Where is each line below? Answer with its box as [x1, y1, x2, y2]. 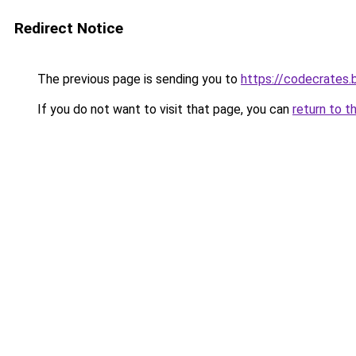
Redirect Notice [14, 19, 123, 37]
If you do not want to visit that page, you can [34, 102, 292, 117]
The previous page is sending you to [34, 72, 241, 87]
